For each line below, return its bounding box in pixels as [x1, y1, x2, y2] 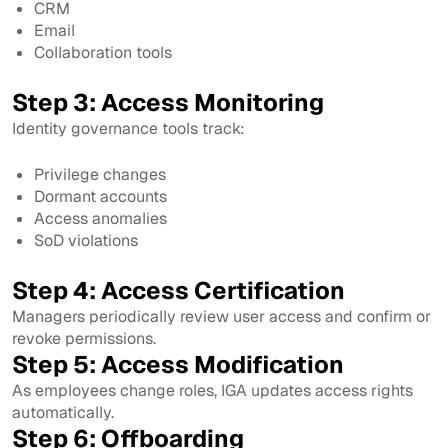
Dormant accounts [34, 185, 168, 207]
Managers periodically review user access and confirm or [12, 305, 431, 327]
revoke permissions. [12, 327, 156, 349]
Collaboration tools [34, 41, 173, 63]
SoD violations [34, 229, 139, 251]
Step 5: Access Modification [12, 348, 344, 380]
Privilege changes [34, 163, 167, 185]
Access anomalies [34, 207, 168, 229]
